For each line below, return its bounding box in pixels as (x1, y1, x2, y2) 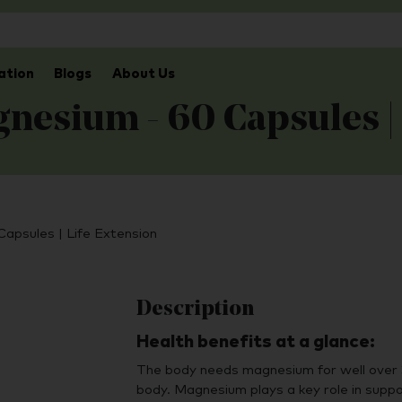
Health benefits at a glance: (135, 333, 375, 351)
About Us (111, 66, 175, 81)
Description (135, 299, 254, 320)
